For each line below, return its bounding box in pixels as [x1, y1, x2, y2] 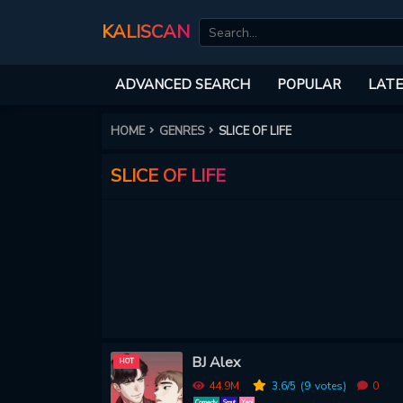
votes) [314, 378, 346, 393]
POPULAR [276, 76, 341, 94]
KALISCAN [101, 20, 190, 44]
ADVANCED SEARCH [114, 76, 250, 94]
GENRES [158, 122, 204, 139]
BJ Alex [191, 352, 240, 372]
